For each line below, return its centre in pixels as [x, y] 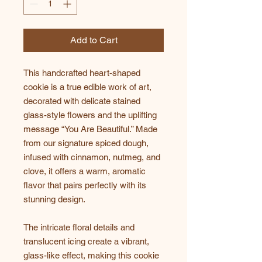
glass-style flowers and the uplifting [90, 115]
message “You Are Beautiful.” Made [90, 129]
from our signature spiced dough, [86, 143]
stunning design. [54, 199]
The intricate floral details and [79, 227]
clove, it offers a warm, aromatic [85, 171]
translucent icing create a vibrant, [86, 241]
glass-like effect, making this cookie [91, 255]
